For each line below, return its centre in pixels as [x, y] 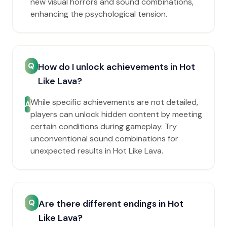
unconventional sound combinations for [104, 139]
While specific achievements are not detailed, [114, 102]
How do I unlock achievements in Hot [116, 67]
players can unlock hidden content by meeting [116, 114]
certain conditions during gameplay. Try [104, 126]
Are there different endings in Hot [111, 204]
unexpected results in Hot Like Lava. [97, 151]
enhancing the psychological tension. [99, 14]
